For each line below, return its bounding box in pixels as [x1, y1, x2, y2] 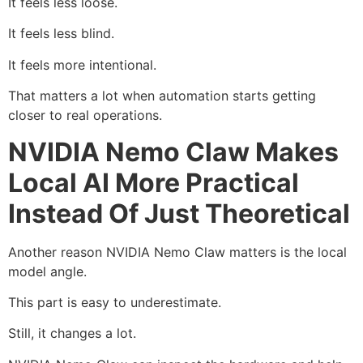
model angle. [8, 263, 87, 280]
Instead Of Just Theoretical [8, 197, 350, 229]
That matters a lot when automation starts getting [8, 88, 316, 105]
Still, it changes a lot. [8, 325, 136, 342]
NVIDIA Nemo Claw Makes [8, 135, 339, 168]
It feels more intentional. [8, 56, 156, 73]
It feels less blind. [8, 25, 114, 42]
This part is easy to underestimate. [8, 293, 221, 310]
